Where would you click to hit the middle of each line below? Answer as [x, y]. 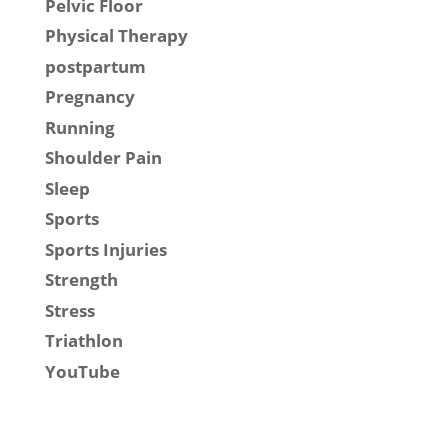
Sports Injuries [105, 249]
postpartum [95, 66]
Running [79, 127]
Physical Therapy [116, 36]
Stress [69, 310]
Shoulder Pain [103, 158]
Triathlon [83, 341]
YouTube [82, 371]
